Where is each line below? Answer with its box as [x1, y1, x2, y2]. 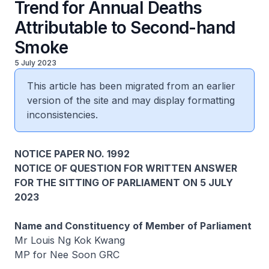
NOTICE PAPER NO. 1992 [14, 148, 130, 160]
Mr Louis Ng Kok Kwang [14, 234, 125, 246]
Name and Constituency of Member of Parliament [14, 220, 252, 232]
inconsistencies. [27, 109, 98, 121]
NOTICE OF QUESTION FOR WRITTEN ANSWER [14, 162, 237, 174]
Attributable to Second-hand [14, 17, 235, 38]
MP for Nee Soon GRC [14, 249, 119, 261]
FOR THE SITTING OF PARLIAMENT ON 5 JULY [14, 177, 233, 189]
